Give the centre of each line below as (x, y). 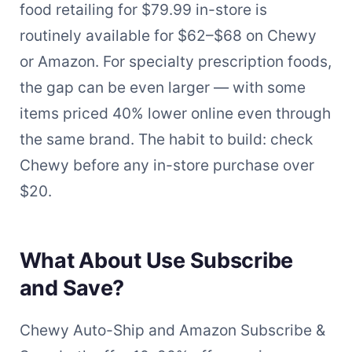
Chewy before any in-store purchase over (167, 165)
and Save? (72, 288)
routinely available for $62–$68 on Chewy (168, 35)
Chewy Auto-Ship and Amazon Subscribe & (172, 330)
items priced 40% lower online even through (175, 113)
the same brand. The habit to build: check (166, 139)
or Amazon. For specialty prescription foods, (175, 61)
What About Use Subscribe (156, 260)
